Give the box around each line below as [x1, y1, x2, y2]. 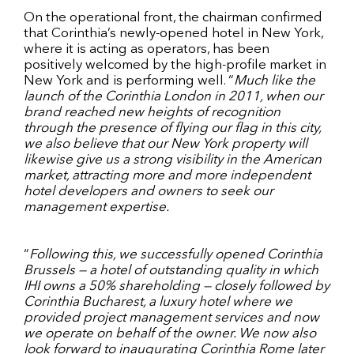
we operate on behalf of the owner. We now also [24, 326, 316, 341]
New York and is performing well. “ [24, 73, 234, 88]
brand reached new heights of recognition [24, 105, 281, 119]
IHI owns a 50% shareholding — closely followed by [24, 279, 330, 293]
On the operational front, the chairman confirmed [24, 10, 322, 24]
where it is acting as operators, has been [24, 42, 269, 56]
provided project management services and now [24, 311, 319, 325]
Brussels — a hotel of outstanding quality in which [24, 263, 318, 277]
